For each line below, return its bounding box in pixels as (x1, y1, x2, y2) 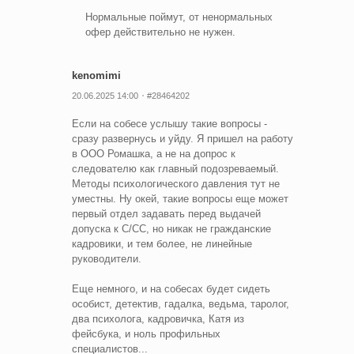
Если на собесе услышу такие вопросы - (72, 118, 267, 130)
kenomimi (72, 70, 121, 82)
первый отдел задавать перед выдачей (72, 208, 261, 220)
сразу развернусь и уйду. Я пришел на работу (72, 133, 293, 145)
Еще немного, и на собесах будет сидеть (72, 283, 270, 296)
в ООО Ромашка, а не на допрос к (72, 148, 235, 160)
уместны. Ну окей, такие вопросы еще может (72, 193, 288, 205)
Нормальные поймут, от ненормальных (85, 11, 273, 24)
